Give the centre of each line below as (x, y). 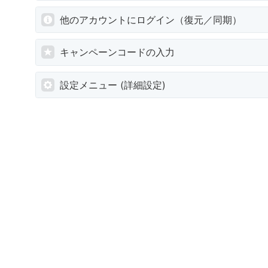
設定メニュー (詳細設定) (113, 85)
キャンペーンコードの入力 (117, 52)
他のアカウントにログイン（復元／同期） (151, 20)
